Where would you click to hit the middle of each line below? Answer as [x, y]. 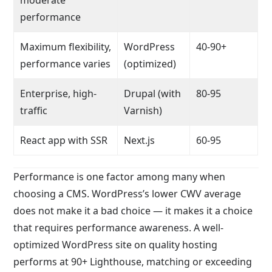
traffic [34, 110]
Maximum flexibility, [66, 46]
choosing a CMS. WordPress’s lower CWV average [127, 193]
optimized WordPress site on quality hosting [116, 244]
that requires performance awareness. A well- [119, 227]
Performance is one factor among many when [120, 176]
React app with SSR [64, 140]
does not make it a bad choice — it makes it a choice [133, 210]
